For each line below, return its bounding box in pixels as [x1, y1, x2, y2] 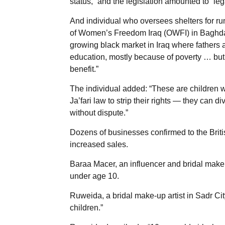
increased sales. [69, 140, 128, 149]
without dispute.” [69, 108, 128, 117]
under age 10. [69, 171, 119, 180]
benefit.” [69, 64, 98, 73]
